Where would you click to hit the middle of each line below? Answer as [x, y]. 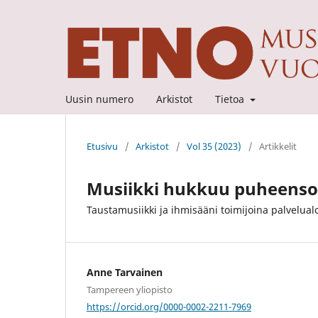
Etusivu [102, 146]
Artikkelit [278, 146]
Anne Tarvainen [125, 272]
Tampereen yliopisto [130, 289]
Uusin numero [99, 99]
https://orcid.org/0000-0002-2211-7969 [169, 306]
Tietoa [231, 99]
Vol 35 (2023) [214, 146]
